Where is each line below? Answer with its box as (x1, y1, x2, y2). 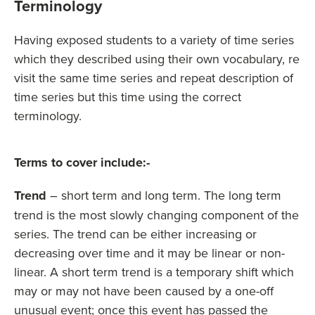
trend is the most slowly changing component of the (14, 206, 299, 224)
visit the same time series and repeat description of (14, 69, 293, 86)
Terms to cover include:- (14, 153, 150, 172)
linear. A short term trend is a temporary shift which (14, 263, 294, 281)
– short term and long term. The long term (46, 186, 281, 204)
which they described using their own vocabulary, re (14, 50, 300, 67)
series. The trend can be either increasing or (14, 225, 257, 243)
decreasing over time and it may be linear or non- (14, 244, 285, 262)
